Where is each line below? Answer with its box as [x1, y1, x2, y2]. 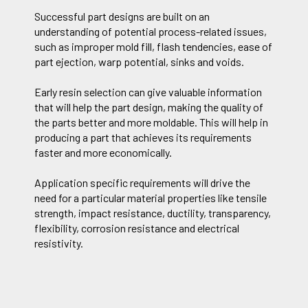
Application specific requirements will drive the [34, 176, 250, 190]
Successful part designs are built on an [34, 9, 210, 23]
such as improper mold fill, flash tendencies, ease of [34, 39, 272, 53]
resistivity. [34, 236, 83, 250]
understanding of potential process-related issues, [34, 24, 267, 38]
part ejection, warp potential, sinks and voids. [34, 54, 244, 68]
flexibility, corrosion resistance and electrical [34, 221, 239, 235]
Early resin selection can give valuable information [34, 85, 262, 98]
